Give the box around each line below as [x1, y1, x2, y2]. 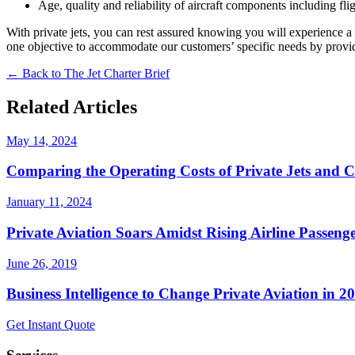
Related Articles [6, 96, 137, 117]
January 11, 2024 [6, 195, 92, 209]
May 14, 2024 [6, 133, 77, 147]
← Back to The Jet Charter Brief [6, 66, 170, 80]
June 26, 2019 [6, 256, 77, 270]
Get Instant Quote [6, 317, 95, 331]
